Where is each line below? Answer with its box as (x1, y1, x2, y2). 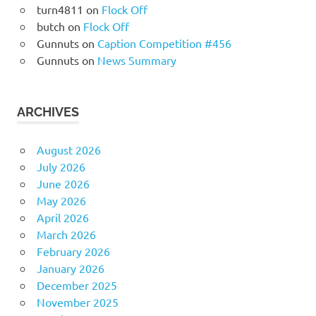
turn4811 (36, 2, 83, 17)
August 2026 (36, 142, 101, 157)
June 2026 (36, 176, 90, 191)
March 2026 (36, 227, 96, 242)
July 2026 (36, 159, 85, 174)
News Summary (97, 53, 176, 68)
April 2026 (36, 210, 89, 225)
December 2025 (36, 278, 117, 293)
